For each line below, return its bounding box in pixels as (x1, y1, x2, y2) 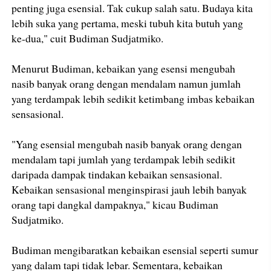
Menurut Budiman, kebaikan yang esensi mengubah (11, 61, 236, 76)
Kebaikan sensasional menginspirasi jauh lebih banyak (11, 182, 247, 197)
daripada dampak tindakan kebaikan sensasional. (11, 167, 223, 182)
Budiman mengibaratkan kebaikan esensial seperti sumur (11, 243, 259, 258)
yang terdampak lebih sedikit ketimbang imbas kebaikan (11, 91, 255, 106)
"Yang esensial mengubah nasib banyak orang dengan (11, 137, 243, 152)
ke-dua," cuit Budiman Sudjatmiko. (11, 31, 164, 46)
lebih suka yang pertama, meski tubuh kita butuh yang (11, 16, 244, 31)
